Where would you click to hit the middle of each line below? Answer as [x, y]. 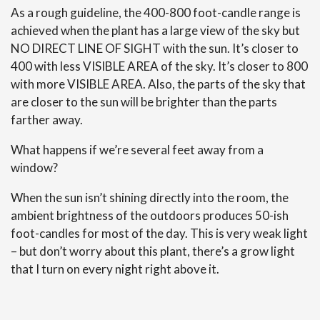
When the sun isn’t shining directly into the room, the [150, 197]
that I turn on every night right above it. [115, 269]
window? [34, 167]
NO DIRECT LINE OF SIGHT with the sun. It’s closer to [155, 48]
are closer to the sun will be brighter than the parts [144, 101]
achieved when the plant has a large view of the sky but [155, 30]
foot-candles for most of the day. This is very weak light [159, 233]
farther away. [47, 119]
